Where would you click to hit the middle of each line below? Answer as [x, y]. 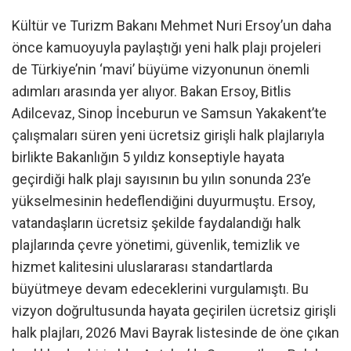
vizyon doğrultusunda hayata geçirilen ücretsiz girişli [174, 311]
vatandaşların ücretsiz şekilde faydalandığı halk [156, 223]
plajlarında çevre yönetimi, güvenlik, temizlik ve [156, 245]
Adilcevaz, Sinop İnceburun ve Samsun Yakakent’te [169, 114]
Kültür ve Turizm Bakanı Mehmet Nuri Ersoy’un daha [172, 26]
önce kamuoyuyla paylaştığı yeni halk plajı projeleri [166, 48]
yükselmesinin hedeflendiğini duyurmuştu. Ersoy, [163, 201]
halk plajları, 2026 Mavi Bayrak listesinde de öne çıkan [175, 333]
